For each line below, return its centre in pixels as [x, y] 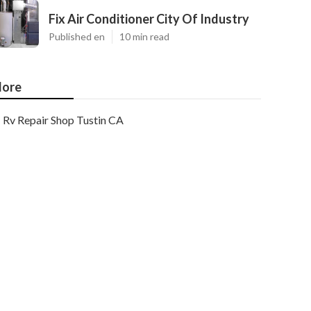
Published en [77, 36]
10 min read [144, 36]
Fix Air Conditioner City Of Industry [149, 19]
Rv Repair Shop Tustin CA [63, 120]
